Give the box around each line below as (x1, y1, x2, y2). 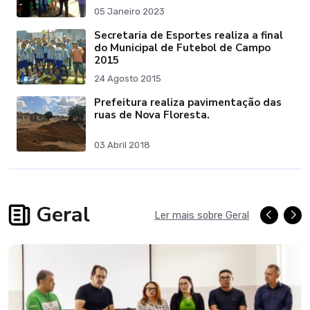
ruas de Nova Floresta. (94, 108, 210, 122)
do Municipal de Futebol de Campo (94, 41, 271, 55)
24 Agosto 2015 (94, 73, 161, 84)
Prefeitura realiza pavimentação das (94, 95, 282, 110)
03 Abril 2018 (94, 140, 150, 151)
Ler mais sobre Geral (154, 209, 249, 221)
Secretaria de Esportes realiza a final (94, 28, 283, 43)
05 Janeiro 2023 (94, 6, 165, 17)
